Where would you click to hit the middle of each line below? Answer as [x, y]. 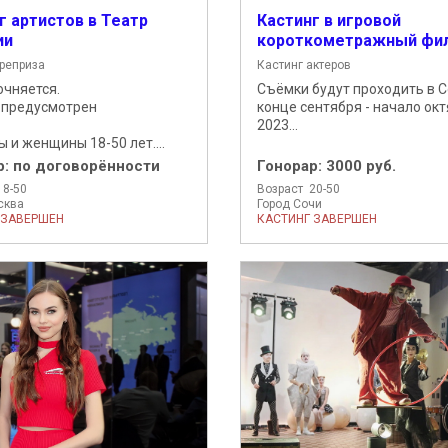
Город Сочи [289, 203]
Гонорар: [291, 165]
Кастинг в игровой [328, 20]
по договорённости [86, 165]
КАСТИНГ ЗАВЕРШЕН [316, 218]
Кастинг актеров [303, 64]
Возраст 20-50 [298, 188]
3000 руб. [360, 165]
